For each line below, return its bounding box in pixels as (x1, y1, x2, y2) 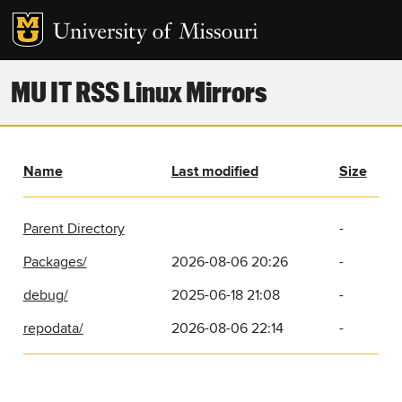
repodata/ (22, 319, 83, 338)
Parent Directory (22, 220, 125, 239)
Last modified (170, 162, 258, 181)
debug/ (22, 286, 68, 305)
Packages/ (22, 253, 87, 272)
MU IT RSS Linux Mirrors (10, 74, 267, 109)
